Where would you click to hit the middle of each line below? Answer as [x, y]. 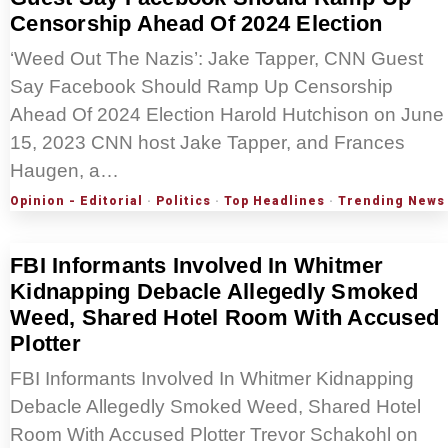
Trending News [391, 201]
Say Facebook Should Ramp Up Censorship [201, 87]
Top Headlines [274, 201]
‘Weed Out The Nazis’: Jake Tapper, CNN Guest [216, 59]
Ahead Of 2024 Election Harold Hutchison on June [227, 115]
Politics [183, 201]
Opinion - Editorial [76, 201]
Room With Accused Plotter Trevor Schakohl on [214, 435]
